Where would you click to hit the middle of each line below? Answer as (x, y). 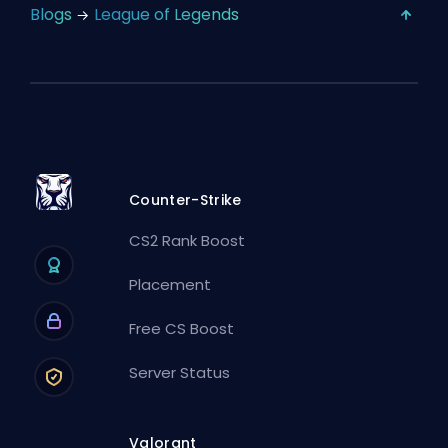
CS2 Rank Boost (187, 241)
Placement (170, 285)
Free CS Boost (182, 329)
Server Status (180, 373)
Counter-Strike (185, 200)
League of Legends (166, 14)
